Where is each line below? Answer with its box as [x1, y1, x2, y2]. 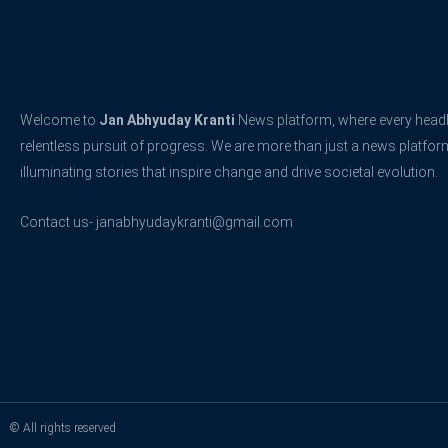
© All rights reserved [10, 420, 116, 435]
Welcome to [20, 111, 99, 128]
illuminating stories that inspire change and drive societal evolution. [20, 163, 438, 180]
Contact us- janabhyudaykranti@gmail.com [20, 214, 293, 231]
